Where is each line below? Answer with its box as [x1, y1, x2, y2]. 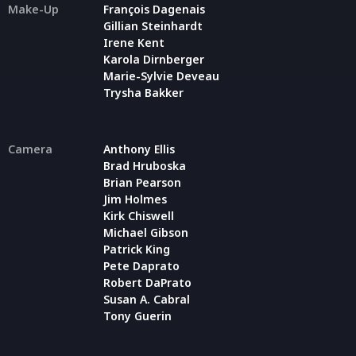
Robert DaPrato [103, 274, 192, 290]
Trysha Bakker [103, 84, 184, 100]
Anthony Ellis [103, 141, 175, 157]
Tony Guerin [103, 308, 172, 323]
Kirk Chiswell [103, 207, 174, 223]
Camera [8, 141, 52, 157]
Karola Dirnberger [103, 51, 204, 67]
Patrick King [103, 241, 170, 257]
